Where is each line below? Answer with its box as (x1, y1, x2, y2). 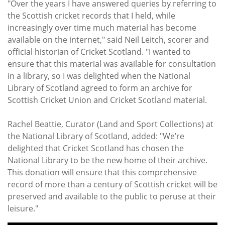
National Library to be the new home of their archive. (8, 155, 207, 166)
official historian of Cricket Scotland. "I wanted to (8, 46, 191, 58)
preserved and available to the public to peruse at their (8, 191, 216, 202)
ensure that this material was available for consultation (8, 58, 216, 70)
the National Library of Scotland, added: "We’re (8, 131, 184, 142)
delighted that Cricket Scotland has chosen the (8, 143, 184, 154)
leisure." (8, 203, 38, 214)
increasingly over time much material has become (8, 22, 196, 34)
